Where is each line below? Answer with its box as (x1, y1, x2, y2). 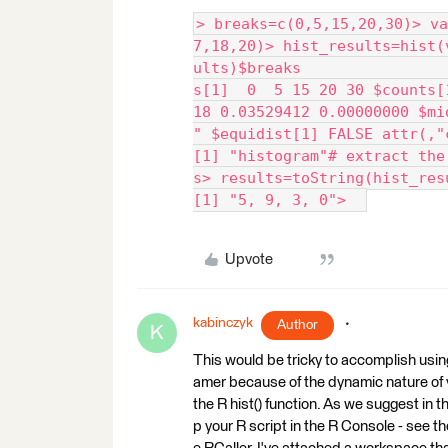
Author (277, 317, 318, 332)
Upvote (224, 251, 273, 267)
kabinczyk (193, 315, 253, 330)
